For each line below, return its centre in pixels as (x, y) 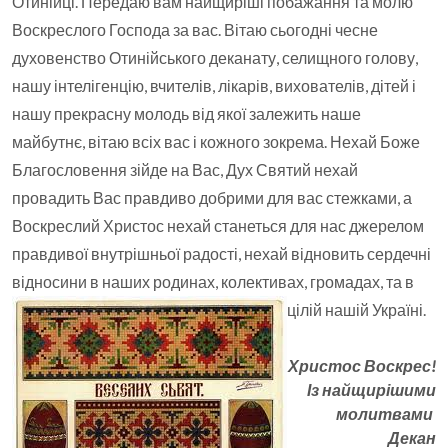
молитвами (386, 413)
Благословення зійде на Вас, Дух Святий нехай (185, 169)
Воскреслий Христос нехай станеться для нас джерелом (218, 225)
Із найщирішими (371, 389)
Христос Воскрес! (362, 365)
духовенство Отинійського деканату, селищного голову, (215, 57)
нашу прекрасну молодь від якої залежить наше (186, 113)
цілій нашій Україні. (356, 309)
